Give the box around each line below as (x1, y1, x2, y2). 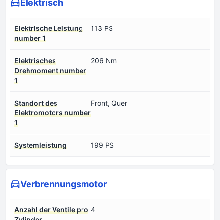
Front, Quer (91, 99, 127, 107)
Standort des (14, 99, 57, 107)
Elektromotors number (14, 109, 91, 117)
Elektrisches (14, 56, 56, 65)
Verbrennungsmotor (20, 179, 107, 189)
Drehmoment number (14, 66, 86, 75)
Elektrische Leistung (14, 24, 83, 32)
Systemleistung (14, 141, 67, 149)
